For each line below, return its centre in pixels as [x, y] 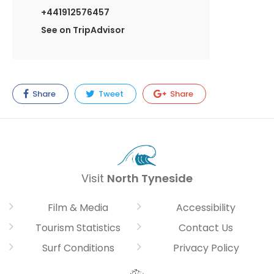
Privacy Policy [206, 248]
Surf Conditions [78, 248]
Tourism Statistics [78, 228]
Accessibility [206, 208]
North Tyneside [150, 179]
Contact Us [206, 228]
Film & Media [78, 208]
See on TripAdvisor [83, 30]
